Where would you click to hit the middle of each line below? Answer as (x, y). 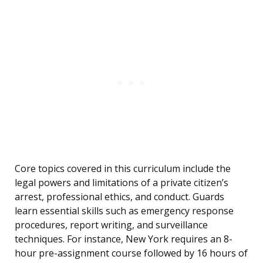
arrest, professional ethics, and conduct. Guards (119, 197)
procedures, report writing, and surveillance (111, 225)
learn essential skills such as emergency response (124, 211)
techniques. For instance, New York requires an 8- (124, 239)
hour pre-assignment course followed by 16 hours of (131, 253)
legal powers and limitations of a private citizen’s (122, 183)
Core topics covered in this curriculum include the (123, 169)
